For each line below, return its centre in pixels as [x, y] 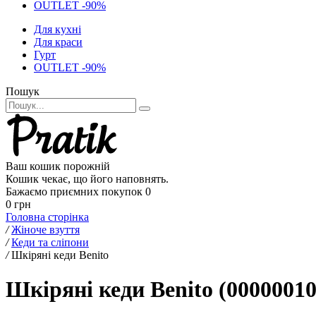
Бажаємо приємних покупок [74, 192]
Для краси [58, 42]
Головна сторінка [47, 217]
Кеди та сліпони [50, 242]
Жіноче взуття [45, 230]
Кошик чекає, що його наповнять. [87, 179]
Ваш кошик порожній [58, 166]
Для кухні [57, 29]
